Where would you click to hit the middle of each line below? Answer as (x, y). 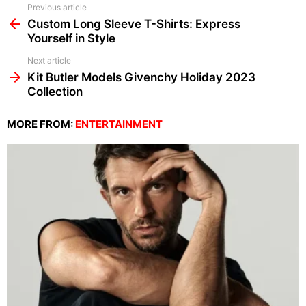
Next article (49, 60)
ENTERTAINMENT (119, 124)
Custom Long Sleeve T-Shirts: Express (134, 24)
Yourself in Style (71, 38)
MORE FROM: (41, 124)
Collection (55, 91)
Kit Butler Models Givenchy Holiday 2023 (141, 77)
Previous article (57, 7)
